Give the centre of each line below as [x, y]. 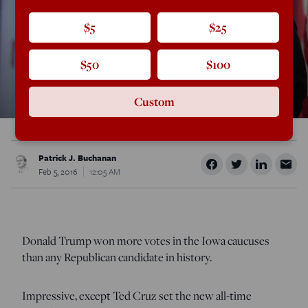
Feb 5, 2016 [58, 171]
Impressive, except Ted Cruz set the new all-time [137, 295]
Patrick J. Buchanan [77, 157]
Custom [154, 102]
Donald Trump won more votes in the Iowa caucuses [146, 240]
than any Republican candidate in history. [117, 257]
